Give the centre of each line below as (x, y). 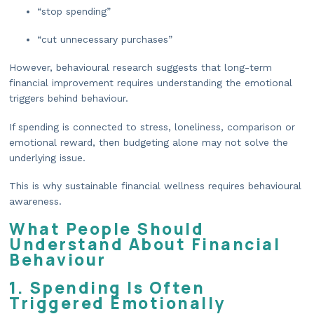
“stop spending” (74, 11)
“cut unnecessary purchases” (105, 40)
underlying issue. (47, 157)
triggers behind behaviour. (69, 98)
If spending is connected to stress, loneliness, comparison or (152, 127)
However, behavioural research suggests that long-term (141, 68)
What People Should (107, 228)
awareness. (35, 201)
